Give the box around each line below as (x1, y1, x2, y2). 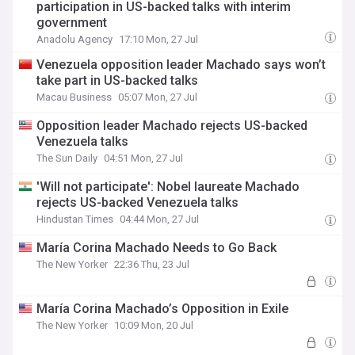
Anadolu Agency (36, 33, 113, 45)
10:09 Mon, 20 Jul (114, 319, 194, 331)
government (36, 15, 108, 30)
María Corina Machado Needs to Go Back (36, 240, 277, 255)
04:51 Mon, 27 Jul (104, 152, 184, 164)
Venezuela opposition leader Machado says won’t (36, 57, 326, 72)
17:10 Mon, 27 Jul (119, 33, 199, 45)
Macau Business (36, 91, 113, 103)
